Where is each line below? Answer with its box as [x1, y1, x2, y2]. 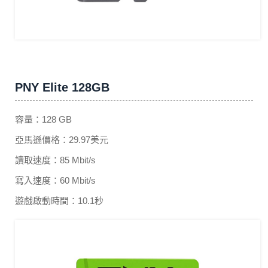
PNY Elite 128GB [15, 80, 109, 94]
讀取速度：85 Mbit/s [15, 154, 96, 165]
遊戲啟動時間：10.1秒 [15, 195, 103, 206]
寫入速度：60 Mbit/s [15, 175, 96, 185]
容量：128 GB [15, 114, 72, 124]
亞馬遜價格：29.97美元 [15, 134, 108, 145]
